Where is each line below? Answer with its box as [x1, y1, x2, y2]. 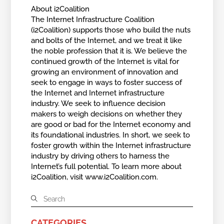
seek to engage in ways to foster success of [31, 77, 182, 87]
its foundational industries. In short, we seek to [31, 130, 190, 139]
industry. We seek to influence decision [31, 98, 166, 108]
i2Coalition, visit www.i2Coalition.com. [31, 172, 158, 181]
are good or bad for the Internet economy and [31, 119, 191, 129]
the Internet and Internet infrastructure [31, 88, 165, 97]
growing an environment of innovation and [31, 67, 178, 76]
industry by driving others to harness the [31, 151, 170, 160]
